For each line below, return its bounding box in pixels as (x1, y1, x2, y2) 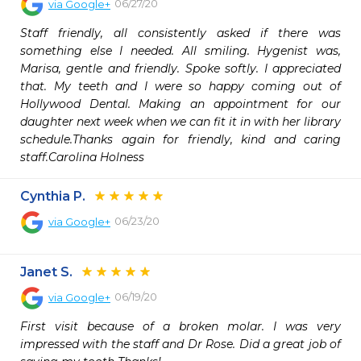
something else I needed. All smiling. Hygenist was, (20, 44, 341, 58)
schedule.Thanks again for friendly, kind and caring (20, 132, 341, 147)
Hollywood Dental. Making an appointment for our (20, 97, 341, 111)
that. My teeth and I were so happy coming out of (20, 79, 341, 93)
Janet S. (20, 264, 73, 280)
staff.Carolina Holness (20, 150, 144, 164)
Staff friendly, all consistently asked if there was (20, 26, 341, 40)
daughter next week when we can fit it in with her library (20, 114, 341, 129)
